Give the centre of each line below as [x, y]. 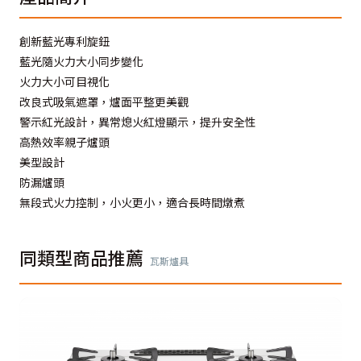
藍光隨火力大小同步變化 [81, 61]
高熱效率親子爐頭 [64, 142]
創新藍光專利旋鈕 [64, 41]
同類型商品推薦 [81, 257]
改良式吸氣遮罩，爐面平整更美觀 [104, 102]
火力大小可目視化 [64, 81]
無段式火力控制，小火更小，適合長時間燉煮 [132, 202]
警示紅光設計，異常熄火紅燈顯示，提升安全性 [138, 122]
